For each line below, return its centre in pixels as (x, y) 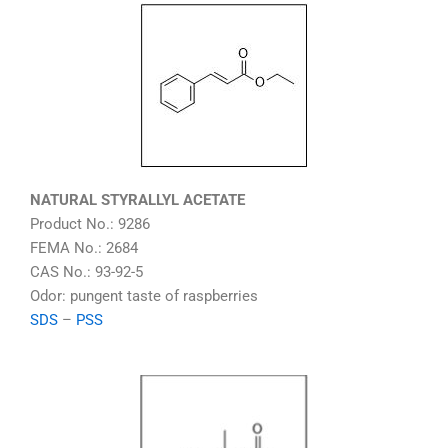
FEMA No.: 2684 (84, 247)
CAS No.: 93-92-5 (86, 271)
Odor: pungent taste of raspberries (144, 295)
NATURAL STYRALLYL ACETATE (137, 199)
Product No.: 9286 (90, 223)
